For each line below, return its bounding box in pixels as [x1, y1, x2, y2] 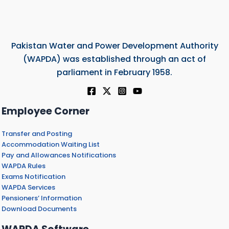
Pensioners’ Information [2, 193, 82, 203]
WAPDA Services [2, 182, 55, 192]
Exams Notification [2, 171, 65, 181]
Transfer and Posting [2, 128, 72, 139]
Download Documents [2, 203, 77, 214]
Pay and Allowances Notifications [2, 150, 116, 160]
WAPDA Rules [2, 161, 45, 171]
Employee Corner [2, 104, 89, 118]
